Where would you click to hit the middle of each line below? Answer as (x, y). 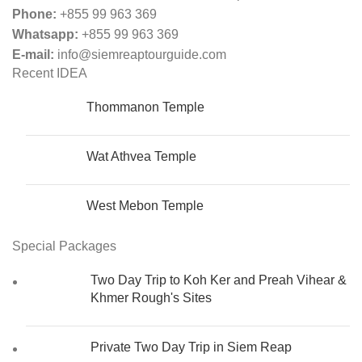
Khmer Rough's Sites (151, 298)
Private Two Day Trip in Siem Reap (191, 347)
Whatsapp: (45, 35)
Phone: (34, 15)
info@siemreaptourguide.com (140, 55)
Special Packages (64, 246)
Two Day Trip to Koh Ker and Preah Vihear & (219, 280)
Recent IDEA (50, 74)
